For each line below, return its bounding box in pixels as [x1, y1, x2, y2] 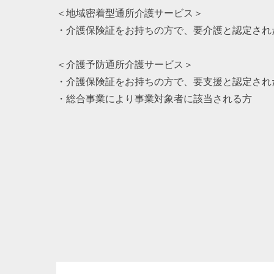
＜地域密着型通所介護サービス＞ [56, 8, 203, 19]
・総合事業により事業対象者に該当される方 [56, 94, 252, 105]
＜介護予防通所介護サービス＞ [56, 59, 193, 70]
